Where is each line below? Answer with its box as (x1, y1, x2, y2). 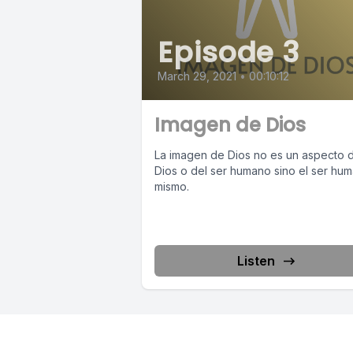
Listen (236, 253, 275, 269)
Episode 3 (158, 32, 300, 73)
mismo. (154, 180, 189, 194)
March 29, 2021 (158, 69, 236, 84)
